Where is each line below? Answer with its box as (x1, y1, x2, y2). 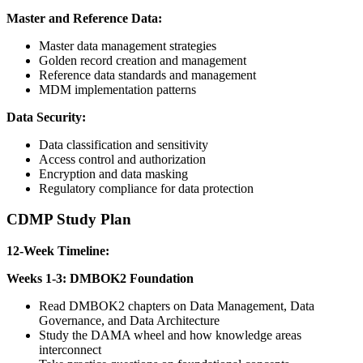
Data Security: (6, 109, 86, 124)
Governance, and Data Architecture (39, 314, 220, 328)
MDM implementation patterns (39, 82, 196, 96)
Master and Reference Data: (6, 11, 162, 25)
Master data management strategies (39, 38, 216, 53)
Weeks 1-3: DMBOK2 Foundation (6, 271, 194, 286)
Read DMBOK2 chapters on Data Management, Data (39, 299, 314, 314)
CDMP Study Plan (6, 211, 131, 228)
